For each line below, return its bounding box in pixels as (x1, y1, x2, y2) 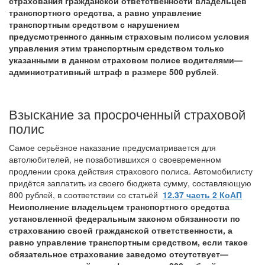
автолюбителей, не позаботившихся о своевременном (9, 153, 221, 165)
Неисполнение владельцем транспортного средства (9, 201, 230, 212)
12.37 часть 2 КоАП (163, 189, 242, 201)
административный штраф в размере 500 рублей (9, 66, 216, 77)
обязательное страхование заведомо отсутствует (9, 248, 220, 260)
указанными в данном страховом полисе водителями (9, 54, 234, 66)
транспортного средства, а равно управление (9, 7, 202, 18)
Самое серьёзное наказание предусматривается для (9, 141, 216, 153)
